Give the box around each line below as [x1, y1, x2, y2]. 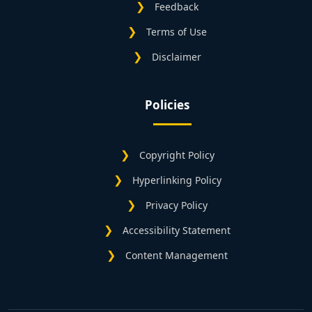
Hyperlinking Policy [132, 173, 221, 187]
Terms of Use [146, 25, 207, 39]
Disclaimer [152, 50, 201, 64]
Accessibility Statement [123, 224, 231, 237]
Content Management [125, 249, 228, 263]
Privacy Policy [146, 198, 208, 212]
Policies [145, 97, 189, 114]
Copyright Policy [139, 148, 214, 162]
